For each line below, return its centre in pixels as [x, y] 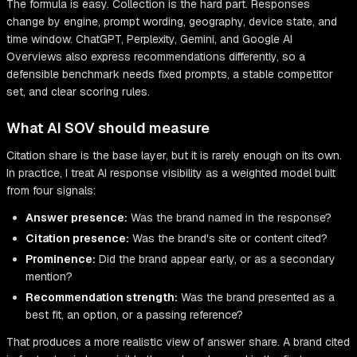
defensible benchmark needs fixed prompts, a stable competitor [170, 75]
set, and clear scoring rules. [78, 92]
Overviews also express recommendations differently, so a [156, 57]
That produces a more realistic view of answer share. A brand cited [178, 342]
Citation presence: [77, 239]
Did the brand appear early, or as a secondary [216, 259]
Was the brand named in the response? [229, 218]
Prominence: [61, 259]
